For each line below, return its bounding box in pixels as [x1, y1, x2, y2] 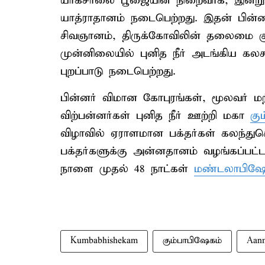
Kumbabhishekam [70, 235, 138, 246]
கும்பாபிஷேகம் [163, 235, 222, 246]
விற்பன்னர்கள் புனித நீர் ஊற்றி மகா [60, 109, 250, 122]
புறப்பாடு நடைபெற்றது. [60, 64, 176, 78]
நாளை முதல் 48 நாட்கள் [60, 162, 194, 176]
